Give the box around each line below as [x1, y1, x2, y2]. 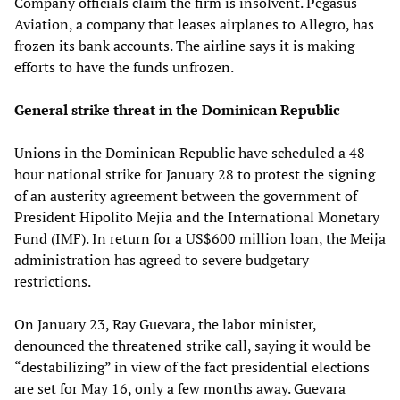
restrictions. [14, 271, 91, 291]
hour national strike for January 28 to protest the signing [14, 163, 375, 184]
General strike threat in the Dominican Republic [14, 99, 340, 120]
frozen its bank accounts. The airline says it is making [14, 35, 354, 55]
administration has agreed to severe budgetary [14, 249, 309, 270]
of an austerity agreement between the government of [14, 185, 357, 205]
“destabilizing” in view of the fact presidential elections [14, 356, 370, 377]
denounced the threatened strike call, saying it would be [14, 335, 371, 355]
